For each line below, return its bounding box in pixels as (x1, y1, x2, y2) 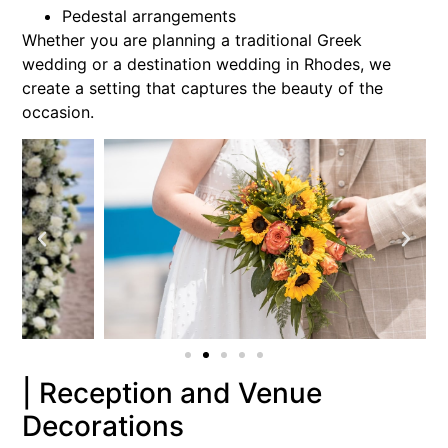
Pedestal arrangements (62, 6, 236, 27)
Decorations (22, 408, 184, 443)
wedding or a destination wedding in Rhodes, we (22, 54, 391, 75)
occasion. (22, 102, 94, 123)
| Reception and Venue (22, 375, 322, 410)
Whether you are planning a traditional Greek (22, 30, 362, 51)
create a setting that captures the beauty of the (22, 78, 383, 99)
